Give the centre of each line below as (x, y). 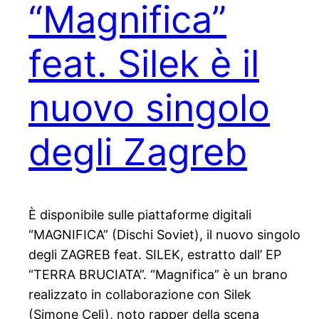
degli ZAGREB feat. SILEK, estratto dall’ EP (155, 255)
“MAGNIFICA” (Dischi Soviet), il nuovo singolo (164, 235)
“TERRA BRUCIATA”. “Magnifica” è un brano (158, 275)
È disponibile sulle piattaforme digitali (140, 215)
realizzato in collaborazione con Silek (140, 295)
